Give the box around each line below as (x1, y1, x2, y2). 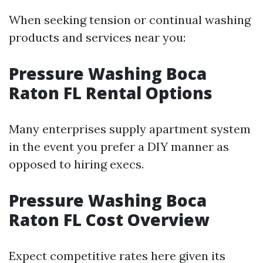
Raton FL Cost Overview (9, 208, 209, 231)
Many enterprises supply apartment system (9, 122, 251, 136)
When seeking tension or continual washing (9, 12, 251, 27)
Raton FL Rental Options (9, 82, 213, 104)
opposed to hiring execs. (9, 157, 144, 171)
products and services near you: (9, 30, 186, 45)
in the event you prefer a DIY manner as (9, 139, 229, 154)
